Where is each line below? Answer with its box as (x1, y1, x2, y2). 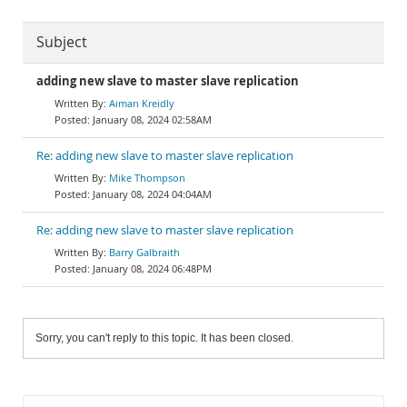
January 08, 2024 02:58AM (93, 113, 212, 126)
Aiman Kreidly (109, 96, 174, 110)
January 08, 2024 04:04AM (93, 187, 212, 201)
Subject (36, 33, 87, 52)
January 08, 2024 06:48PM (93, 262, 212, 275)
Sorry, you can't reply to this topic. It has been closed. (35, 332, 293, 344)
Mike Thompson (109, 171, 185, 184)
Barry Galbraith (109, 245, 180, 259)
